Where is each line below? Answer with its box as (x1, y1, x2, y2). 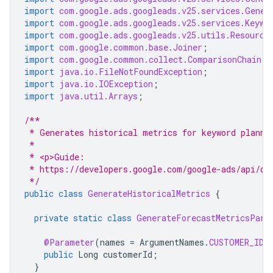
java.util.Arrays (59, 90, 138, 102)
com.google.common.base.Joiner (59, 41, 202, 53)
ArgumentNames (140, 236, 204, 248)
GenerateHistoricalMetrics (88, 188, 210, 199)
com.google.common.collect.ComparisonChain (59, 54, 261, 65)
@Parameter (44, 236, 94, 248)
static (73, 212, 102, 224)
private (34, 212, 68, 224)
